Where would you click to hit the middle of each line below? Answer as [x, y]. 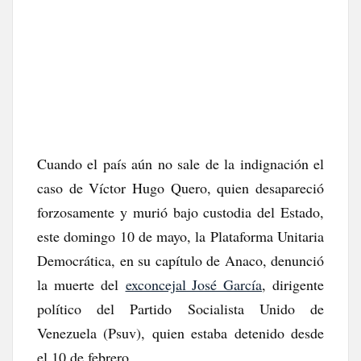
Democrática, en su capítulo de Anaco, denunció [180, 260]
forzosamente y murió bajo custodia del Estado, [180, 212]
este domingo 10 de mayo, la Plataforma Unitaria [180, 236]
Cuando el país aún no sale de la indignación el [180, 163]
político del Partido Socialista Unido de [180, 308]
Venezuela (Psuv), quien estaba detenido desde [180, 332]
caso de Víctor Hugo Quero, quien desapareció [180, 187]
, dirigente [293, 284]
